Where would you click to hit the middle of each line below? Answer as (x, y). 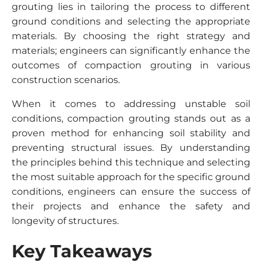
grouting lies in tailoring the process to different (131, 7)
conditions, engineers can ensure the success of (131, 192)
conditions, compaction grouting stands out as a (131, 118)
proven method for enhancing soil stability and (131, 133)
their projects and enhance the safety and (131, 206)
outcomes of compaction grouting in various (131, 65)
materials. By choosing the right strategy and (131, 36)
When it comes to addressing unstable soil (131, 104)
